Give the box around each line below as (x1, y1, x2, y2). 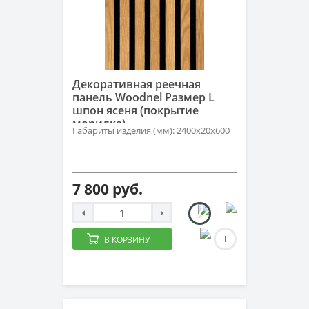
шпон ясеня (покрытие (72, 103, 199, 118)
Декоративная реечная (72, 77, 201, 92)
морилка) (72, 116, 126, 131)
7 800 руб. (72, 179, 143, 199)
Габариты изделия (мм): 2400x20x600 (72, 124, 230, 137)
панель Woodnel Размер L (72, 90, 215, 105)
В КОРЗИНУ (104, 234, 150, 246)
